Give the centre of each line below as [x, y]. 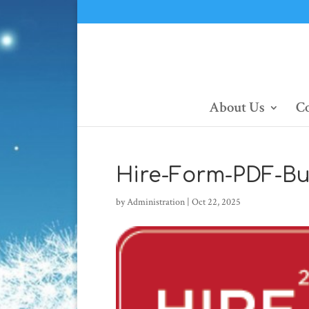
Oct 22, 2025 [216, 202]
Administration [156, 202]
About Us [237, 107]
